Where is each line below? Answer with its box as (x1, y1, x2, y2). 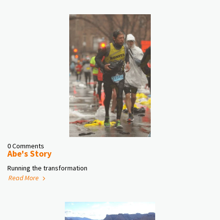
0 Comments (7, 141, 44, 150)
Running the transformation (7, 164, 87, 172)
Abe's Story (7, 148, 52, 159)
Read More (8, 173, 40, 182)
